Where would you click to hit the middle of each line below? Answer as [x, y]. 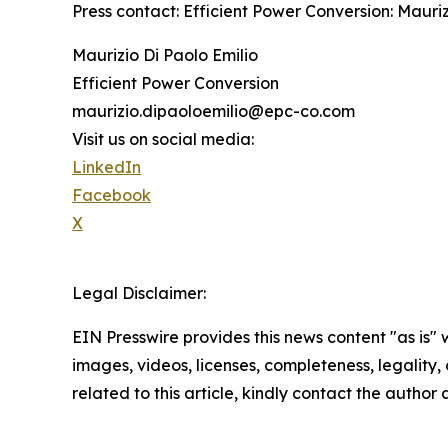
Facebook [111, 194]
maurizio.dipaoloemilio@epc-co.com [213, 110]
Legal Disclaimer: [139, 292]
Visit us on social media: [163, 138]
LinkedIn [106, 166]
